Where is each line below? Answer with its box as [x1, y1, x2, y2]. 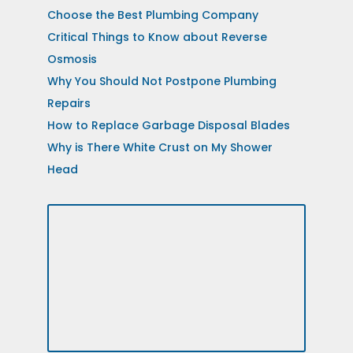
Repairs [46, 95, 91, 112]
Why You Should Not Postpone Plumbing [46, 73, 277, 90]
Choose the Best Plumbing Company [46, 7, 258, 24]
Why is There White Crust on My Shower [46, 139, 273, 156]
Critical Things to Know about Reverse [46, 29, 267, 46]
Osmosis [46, 51, 97, 68]
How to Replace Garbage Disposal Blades [46, 117, 290, 134]
